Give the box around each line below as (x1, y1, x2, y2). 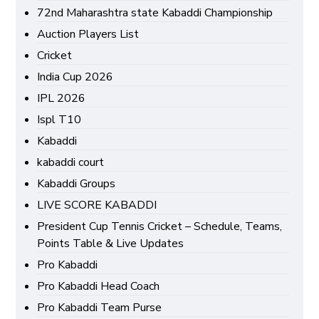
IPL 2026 (37, 90, 86, 107)
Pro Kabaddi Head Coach (37, 278, 160, 295)
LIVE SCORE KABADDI (37, 197, 157, 214)
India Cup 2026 (37, 69, 114, 85)
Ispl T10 (37, 112, 82, 128)
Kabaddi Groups (37, 176, 116, 192)
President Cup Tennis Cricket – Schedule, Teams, (37, 219, 283, 235)
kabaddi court (37, 155, 105, 171)
